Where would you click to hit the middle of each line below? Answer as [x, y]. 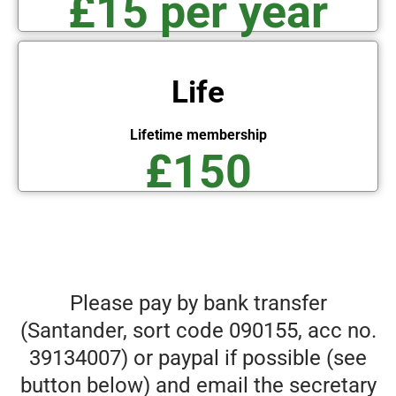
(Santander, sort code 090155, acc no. [198, 331]
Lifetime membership [198, 135]
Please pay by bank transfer [198, 304]
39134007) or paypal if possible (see [198, 358]
